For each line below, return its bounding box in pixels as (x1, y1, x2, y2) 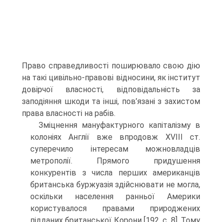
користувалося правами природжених (30, 204, 200, 213)
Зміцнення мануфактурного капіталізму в (39, 120, 200, 130)
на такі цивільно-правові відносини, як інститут (22, 73, 200, 82)
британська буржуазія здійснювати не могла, (30, 180, 200, 189)
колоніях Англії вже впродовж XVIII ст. (30, 132, 200, 142)
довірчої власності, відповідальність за (22, 85, 200, 94)
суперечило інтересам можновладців (30, 144, 200, 154)
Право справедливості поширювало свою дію (22, 61, 200, 70)
